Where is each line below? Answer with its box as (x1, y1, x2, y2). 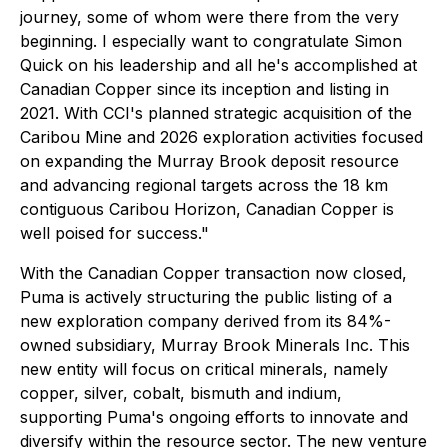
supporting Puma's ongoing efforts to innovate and (20, 407, 408, 427)
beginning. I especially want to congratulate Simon (20, 31, 402, 51)
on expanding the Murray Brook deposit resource (20, 151, 399, 171)
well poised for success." (20, 223, 209, 243)
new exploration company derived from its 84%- (20, 311, 391, 331)
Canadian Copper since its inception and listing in (20, 79, 389, 99)
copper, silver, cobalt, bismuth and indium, (20, 383, 342, 403)
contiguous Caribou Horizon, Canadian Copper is (20, 199, 394, 219)
